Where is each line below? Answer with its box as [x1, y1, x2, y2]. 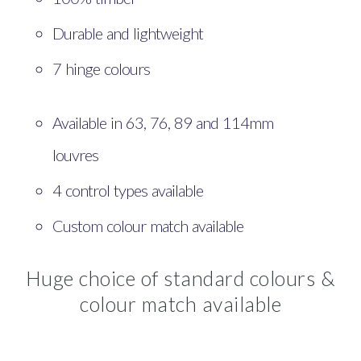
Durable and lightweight [52, 23, 204, 44]
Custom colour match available [52, 215, 244, 235]
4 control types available [52, 180, 208, 201]
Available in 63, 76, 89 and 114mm [52, 113, 274, 133]
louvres [52, 145, 99, 165]
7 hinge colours [52, 58, 151, 78]
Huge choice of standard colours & [25, 265, 336, 290]
